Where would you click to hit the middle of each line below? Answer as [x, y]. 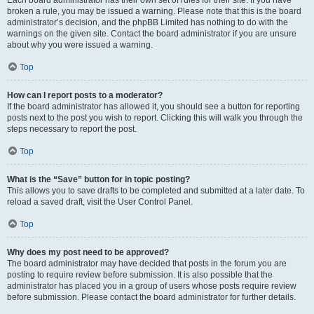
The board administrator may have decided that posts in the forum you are [147, 264]
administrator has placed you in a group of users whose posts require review [152, 286]
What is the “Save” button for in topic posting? [98, 179]
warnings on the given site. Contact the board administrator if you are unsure [152, 34]
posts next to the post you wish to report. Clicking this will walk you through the [155, 118]
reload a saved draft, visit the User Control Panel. [100, 202]
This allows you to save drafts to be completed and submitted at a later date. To [156, 191]
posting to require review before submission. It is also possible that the [140, 275]
